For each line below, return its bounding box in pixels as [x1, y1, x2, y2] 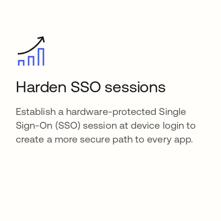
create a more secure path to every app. [16, 133, 193, 145]
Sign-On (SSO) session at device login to [16, 119, 196, 131]
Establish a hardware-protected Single [16, 106, 186, 117]
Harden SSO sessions [16, 77, 166, 96]
